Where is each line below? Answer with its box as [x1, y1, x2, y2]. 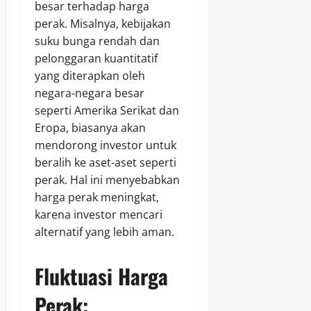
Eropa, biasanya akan [35, 120, 146, 136]
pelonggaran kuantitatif [35, 51, 158, 67]
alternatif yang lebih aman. [35, 224, 174, 240]
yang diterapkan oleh [35, 68, 145, 84]
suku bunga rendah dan [35, 33, 160, 49]
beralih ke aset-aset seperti [35, 155, 176, 171]
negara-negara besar [35, 85, 144, 101]
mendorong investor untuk [35, 137, 176, 153]
